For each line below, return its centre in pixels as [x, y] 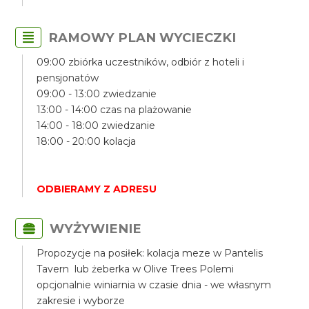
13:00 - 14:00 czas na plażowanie [114, 110]
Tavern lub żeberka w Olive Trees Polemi [136, 269]
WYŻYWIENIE [96, 229]
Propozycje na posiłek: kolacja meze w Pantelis [150, 253]
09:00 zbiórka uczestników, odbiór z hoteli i [141, 62]
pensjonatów [68, 78]
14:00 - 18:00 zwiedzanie [96, 126]
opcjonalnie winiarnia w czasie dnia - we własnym [154, 285]
